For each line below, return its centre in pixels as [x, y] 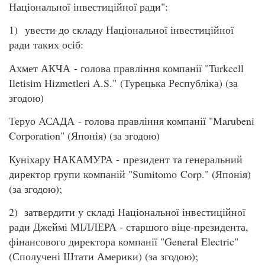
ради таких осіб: [46, 45]
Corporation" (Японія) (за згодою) [84, 136]
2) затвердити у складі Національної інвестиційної [127, 211]
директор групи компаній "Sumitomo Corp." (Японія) [130, 174]
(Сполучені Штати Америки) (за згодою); [104, 256]
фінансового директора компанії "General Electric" [124, 241]
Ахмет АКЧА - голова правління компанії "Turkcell [126, 68]
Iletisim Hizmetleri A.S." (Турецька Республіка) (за [123, 83]
